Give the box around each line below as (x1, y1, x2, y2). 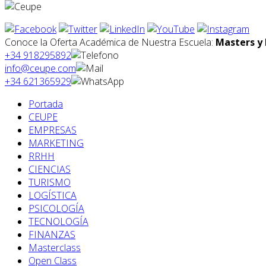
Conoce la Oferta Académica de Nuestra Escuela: (5, 36, 216, 49)
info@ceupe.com (5, 62, 76, 75)
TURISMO (28, 176, 71, 189)
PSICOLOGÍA (28, 202, 84, 216)
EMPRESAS (28, 123, 77, 137)
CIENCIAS (28, 163, 71, 176)
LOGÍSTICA (28, 189, 77, 202)
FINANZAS (28, 228, 75, 242)
